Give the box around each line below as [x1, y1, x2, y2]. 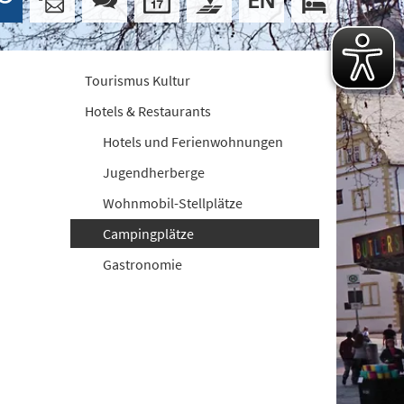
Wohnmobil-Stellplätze [103, 194, 243, 212]
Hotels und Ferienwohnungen [103, 133, 284, 151]
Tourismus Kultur [85, 71, 191, 89]
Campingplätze [103, 225, 195, 243]
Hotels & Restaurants [85, 102, 212, 120]
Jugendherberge [103, 163, 206, 181]
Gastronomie [103, 255, 183, 273]
